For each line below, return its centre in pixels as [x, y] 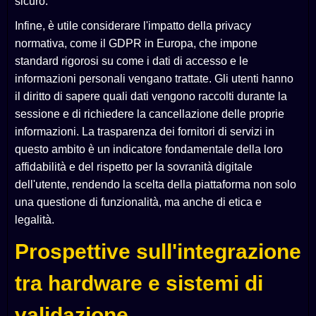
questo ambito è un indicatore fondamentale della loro [149, 150]
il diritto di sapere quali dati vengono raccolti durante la [151, 97]
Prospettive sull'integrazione [158, 252]
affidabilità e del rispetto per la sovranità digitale [134, 167]
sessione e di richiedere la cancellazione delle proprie [150, 114]
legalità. [35, 220]
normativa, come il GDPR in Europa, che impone [136, 44]
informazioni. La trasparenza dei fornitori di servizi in [145, 132]
